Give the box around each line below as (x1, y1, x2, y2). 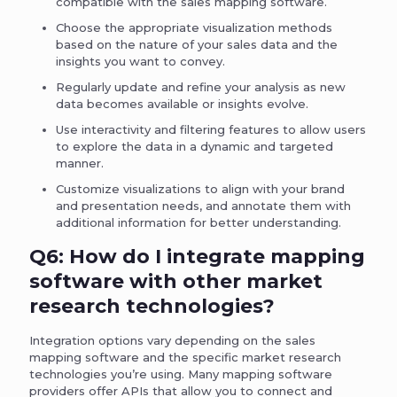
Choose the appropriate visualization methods (56, 19, 332, 35)
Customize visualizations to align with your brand (56, 181, 345, 196)
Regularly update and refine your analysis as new (56, 79, 346, 94)
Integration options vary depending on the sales (29, 332, 315, 347)
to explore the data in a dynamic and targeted (56, 138, 333, 153)
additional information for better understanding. (56, 214, 341, 230)
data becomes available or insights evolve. (56, 96, 308, 111)
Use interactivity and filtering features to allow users (56, 121, 366, 136)
